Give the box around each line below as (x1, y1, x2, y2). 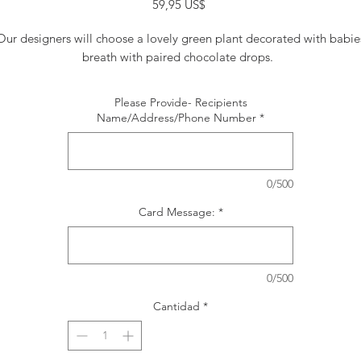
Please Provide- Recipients (114, 95, 247, 110)
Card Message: (138, 205, 215, 219)
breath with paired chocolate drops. (81, 49, 280, 64)
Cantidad (153, 299, 200, 313)
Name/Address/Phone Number (97, 110, 256, 125)
